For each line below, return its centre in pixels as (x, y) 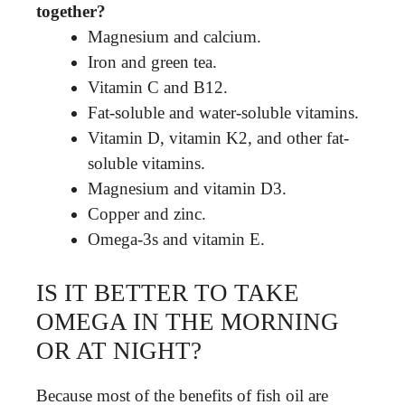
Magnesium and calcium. (174, 37)
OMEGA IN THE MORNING (188, 321)
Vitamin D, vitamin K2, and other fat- (218, 138)
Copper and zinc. (147, 214)
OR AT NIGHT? (119, 350)
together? (71, 11)
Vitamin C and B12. (158, 87)
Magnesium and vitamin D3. (187, 188)
